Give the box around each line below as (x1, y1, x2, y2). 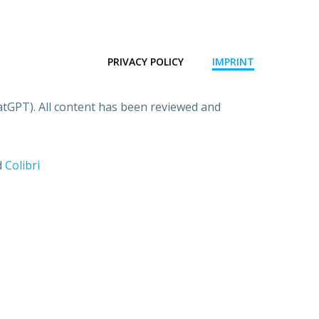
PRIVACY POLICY (108, 55, 184, 68)
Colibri (4, 157, 40, 173)
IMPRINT (212, 55, 254, 68)
